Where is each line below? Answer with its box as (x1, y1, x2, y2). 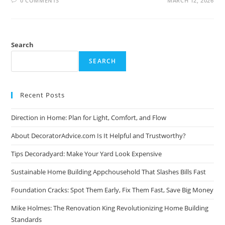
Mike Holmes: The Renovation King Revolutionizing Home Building (11, 203, 209, 212)
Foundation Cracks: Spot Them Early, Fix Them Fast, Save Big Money (11, 185, 214, 194)
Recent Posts (20, 90, 65, 99)
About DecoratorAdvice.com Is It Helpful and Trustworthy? (11, 131, 186, 140)
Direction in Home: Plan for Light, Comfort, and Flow (11, 113, 167, 122)
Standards (11, 214, 42, 224)
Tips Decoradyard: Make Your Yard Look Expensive (11, 149, 162, 158)
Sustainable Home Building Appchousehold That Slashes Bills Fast (11, 167, 206, 176)
